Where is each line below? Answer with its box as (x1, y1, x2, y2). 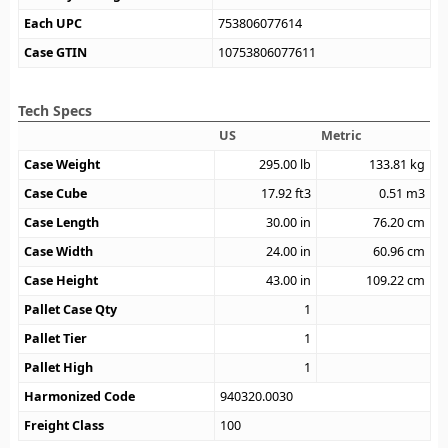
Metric (321, 127, 362, 145)
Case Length (24, 214, 100, 232)
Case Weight (24, 156, 101, 174)
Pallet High (24, 359, 94, 377)
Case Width (24, 243, 94, 261)
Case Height (24, 272, 99, 290)
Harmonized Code (24, 388, 136, 406)
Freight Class (24, 417, 105, 435)
